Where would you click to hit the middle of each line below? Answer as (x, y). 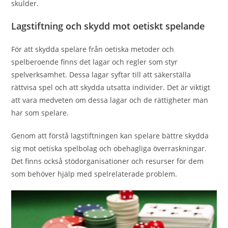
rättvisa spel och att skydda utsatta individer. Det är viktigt (111, 87)
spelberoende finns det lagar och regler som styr (95, 62)
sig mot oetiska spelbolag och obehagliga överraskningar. (109, 148)
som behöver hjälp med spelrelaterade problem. (94, 174)
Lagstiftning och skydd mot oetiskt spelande (108, 26)
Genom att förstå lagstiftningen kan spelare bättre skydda (110, 136)
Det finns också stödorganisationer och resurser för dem (108, 161)
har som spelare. (40, 113)
